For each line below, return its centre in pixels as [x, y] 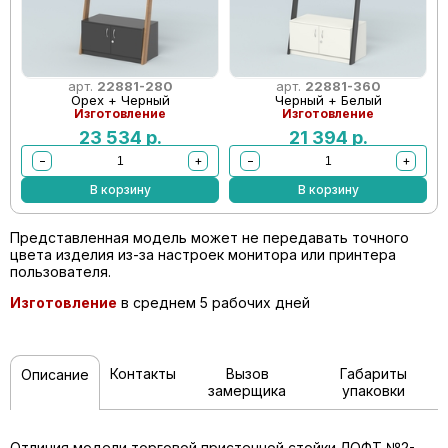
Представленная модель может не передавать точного [209, 237]
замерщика [247, 390]
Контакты [143, 373]
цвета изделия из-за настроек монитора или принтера [203, 254]
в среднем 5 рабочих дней [213, 302]
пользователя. [60, 271]
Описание [55, 374]
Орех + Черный [120, 100]
